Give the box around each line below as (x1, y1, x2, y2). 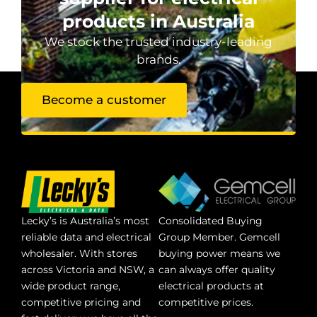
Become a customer (42, 93, 166, 108)
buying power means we (158, 247, 280, 260)
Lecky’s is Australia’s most (21, 214, 149, 228)
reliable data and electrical (21, 231, 151, 244)
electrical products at (158, 279, 264, 293)
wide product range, (21, 279, 120, 293)
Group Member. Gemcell (158, 231, 280, 244)
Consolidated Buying (158, 214, 263, 228)
